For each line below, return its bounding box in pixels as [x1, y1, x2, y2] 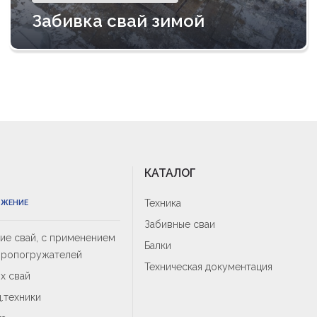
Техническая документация [144, 261, 272, 272]
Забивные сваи [144, 219, 215, 230]
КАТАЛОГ [144, 166, 196, 180]
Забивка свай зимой [32, 11, 205, 31]
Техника [144, 197, 181, 209]
